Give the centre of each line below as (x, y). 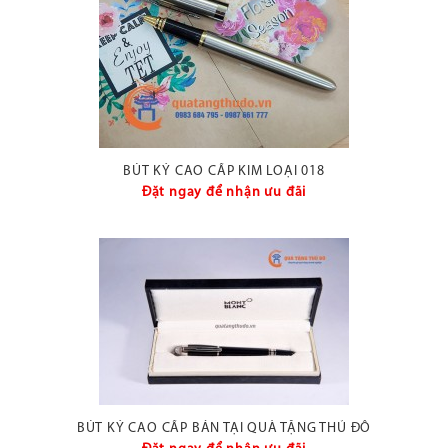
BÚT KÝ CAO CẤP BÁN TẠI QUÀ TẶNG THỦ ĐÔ (224, 428)
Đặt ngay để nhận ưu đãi (224, 192)
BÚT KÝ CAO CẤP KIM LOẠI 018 (224, 171)
